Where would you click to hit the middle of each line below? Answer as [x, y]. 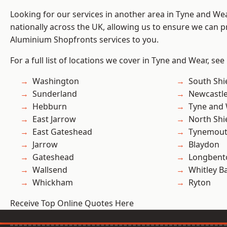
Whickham [53, 183]
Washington [56, 81]
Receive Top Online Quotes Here [72, 203]
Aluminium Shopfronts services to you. [84, 40]
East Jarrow [54, 119]
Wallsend [50, 170]
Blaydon [204, 145]
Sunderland [55, 94]
